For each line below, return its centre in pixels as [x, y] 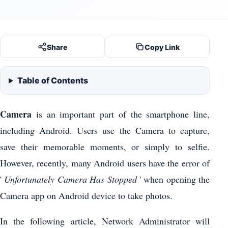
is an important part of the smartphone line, [121, 114]
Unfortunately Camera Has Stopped [70, 179]
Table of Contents [52, 80]
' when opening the [173, 179]
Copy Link [162, 47]
